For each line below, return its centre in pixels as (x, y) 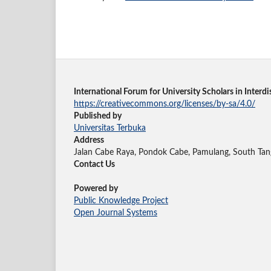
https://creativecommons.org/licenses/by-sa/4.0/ (165, 104)
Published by (98, 116)
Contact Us (94, 164)
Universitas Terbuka (110, 128)
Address (89, 140)
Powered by (96, 188)
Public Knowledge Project (121, 201)
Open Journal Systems (116, 213)
